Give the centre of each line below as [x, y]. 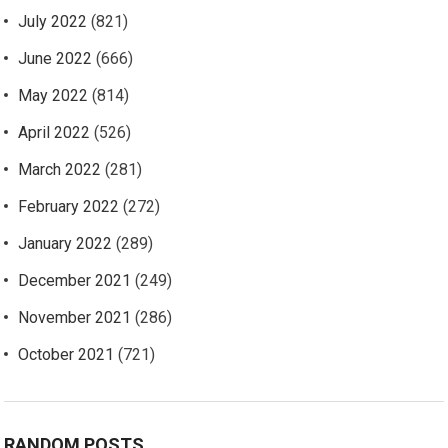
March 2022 [60, 169]
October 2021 [66, 354]
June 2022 [55, 58]
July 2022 [53, 21]
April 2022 [54, 132]
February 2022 [69, 206]
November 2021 [75, 317]
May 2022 [53, 95]
